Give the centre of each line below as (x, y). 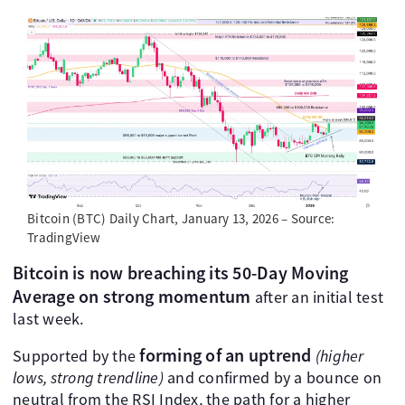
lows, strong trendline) (88, 377)
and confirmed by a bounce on (272, 377)
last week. (48, 318)
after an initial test (317, 297)
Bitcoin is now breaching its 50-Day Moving (181, 272)
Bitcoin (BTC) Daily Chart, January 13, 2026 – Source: (181, 218)
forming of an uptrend (226, 354)
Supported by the (76, 355)
